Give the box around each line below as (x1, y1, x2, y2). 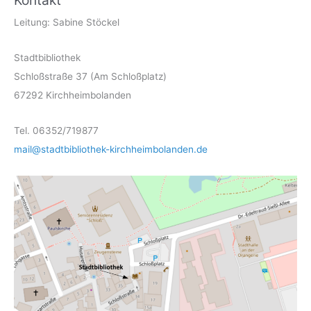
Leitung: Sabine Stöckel (14, 16, 119, 28)
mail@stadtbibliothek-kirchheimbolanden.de (14, 143, 208, 155)
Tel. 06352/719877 (14, 124, 99, 136)
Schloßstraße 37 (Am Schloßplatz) (14, 70, 167, 82)
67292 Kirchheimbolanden (14, 89, 131, 101)
